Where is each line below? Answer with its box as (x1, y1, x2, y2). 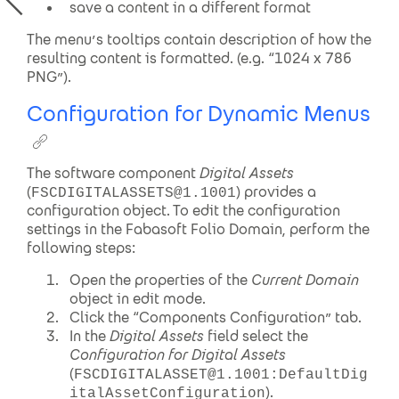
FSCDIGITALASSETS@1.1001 (31, 185, 236, 201)
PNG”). (27, 68, 71, 86)
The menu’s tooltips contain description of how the (27, 30, 371, 49)
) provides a (236, 183, 316, 201)
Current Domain (251, 271, 359, 289)
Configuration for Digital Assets (69, 346, 286, 364)
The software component (27, 164, 199, 183)
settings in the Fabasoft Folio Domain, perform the (27, 220, 370, 239)
